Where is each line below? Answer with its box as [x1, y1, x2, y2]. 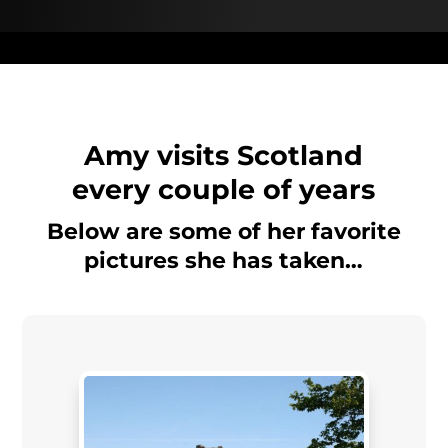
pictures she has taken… [84, 246, 364, 275]
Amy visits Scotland [84, 139, 364, 173]
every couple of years [72, 173, 376, 207]
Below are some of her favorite [46, 217, 401, 246]
